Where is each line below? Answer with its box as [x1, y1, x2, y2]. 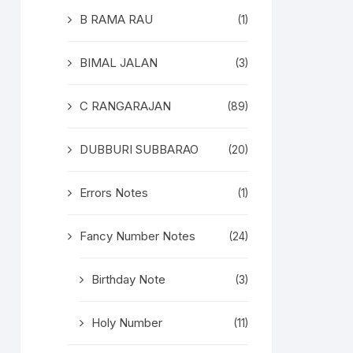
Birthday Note [91, 272, 165, 287]
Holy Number [91, 315, 162, 330]
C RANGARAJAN [80, 98, 171, 113]
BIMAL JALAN [80, 55, 158, 70]
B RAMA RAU [80, 12, 153, 27]
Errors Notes [80, 185, 148, 200]
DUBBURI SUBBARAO [80, 142, 199, 157]
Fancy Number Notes [80, 229, 195, 243]
